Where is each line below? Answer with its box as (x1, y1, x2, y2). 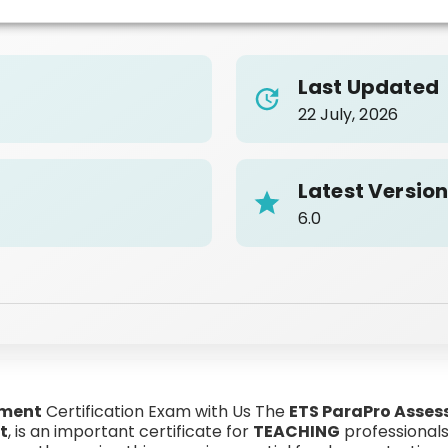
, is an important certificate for (8, 420, 253, 443)
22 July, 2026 (298, 103, 398, 126)
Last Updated (298, 73, 439, 101)
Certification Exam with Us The (42, 400, 289, 423)
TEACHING (253, 420, 340, 443)
